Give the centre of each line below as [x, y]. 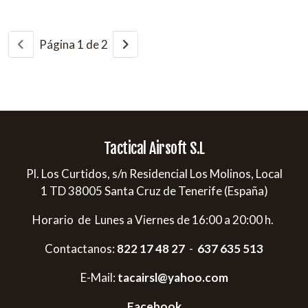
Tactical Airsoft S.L [154, 148]
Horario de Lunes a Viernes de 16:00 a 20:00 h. [154, 220]
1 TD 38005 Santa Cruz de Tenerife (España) [154, 191]
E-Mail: [99, 278]
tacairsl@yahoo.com [173, 278]
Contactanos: [80, 249]
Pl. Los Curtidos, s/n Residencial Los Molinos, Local [154, 174]
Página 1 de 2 [74, 45]
